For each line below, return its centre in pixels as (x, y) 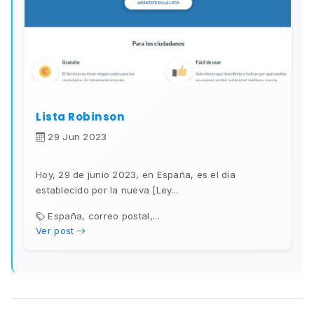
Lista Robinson (80, 117)
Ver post (55, 231)
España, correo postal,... (104, 216)
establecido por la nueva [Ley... (107, 190)
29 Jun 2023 (77, 137)
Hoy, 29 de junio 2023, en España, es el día (136, 175)
